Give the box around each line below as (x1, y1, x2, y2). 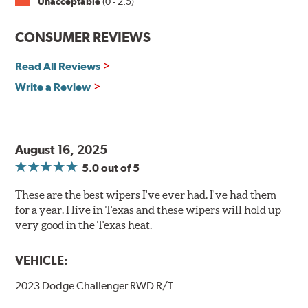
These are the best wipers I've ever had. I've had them (15, 188, 277, 201)
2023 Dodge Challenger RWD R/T (15, 279, 174, 293)
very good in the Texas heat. (15, 219, 153, 232)
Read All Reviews (15, 60, 101, 74)
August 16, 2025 (15, 142, 108, 157)
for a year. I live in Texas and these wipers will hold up (15, 203, 282, 217)
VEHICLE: (15, 253, 69, 268)
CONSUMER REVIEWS (15, 29, 151, 46)
